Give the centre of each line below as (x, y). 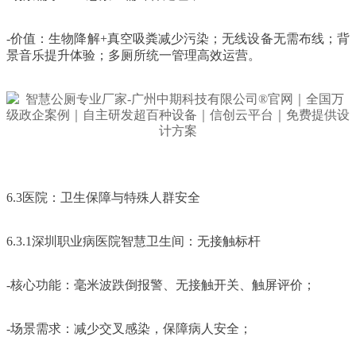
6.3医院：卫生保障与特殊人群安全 (103, 197)
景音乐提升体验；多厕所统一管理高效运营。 (133, 55)
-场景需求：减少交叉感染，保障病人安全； (129, 328)
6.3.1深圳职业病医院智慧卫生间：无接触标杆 (133, 241)
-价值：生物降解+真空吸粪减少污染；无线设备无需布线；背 (178, 38)
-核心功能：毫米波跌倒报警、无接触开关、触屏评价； (161, 284)
